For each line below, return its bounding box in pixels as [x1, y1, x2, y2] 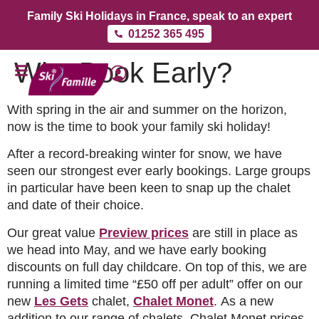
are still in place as [189, 225, 298, 240]
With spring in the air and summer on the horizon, [7, 103, 287, 117]
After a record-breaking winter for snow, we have [7, 147, 282, 162]
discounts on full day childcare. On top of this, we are [7, 259, 307, 274]
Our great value [7, 225, 99, 240]
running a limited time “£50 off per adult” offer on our [7, 276, 303, 291]
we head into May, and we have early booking [7, 242, 266, 257]
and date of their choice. [7, 198, 144, 213]
